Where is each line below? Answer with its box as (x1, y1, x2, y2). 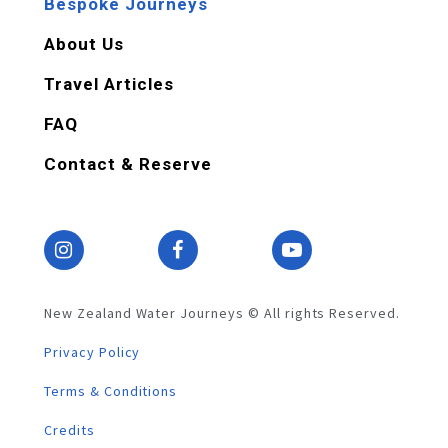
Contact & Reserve (44, 153, 212, 174)
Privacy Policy (44, 342, 141, 361)
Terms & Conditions (44, 381, 178, 400)
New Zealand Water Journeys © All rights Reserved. (44, 303, 401, 322)
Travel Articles (44, 73, 174, 94)
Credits (44, 420, 95, 439)
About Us (44, 33, 124, 54)
